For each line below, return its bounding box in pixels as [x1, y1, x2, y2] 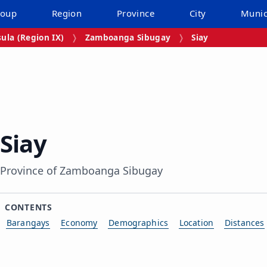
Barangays [7, 216, 50, 228]
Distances [225, 216, 265, 228]
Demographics [108, 216, 168, 228]
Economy [61, 216, 98, 228]
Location [179, 216, 214, 228]
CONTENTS [5, 201, 52, 213]
